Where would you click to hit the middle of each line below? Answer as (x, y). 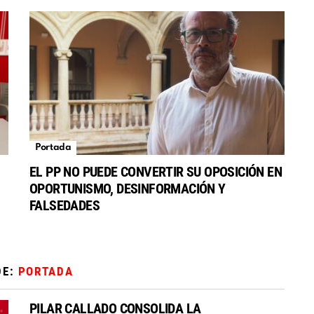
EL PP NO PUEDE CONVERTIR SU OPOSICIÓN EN (156, 172)
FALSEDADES (65, 206)
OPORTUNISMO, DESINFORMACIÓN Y (128, 189)
